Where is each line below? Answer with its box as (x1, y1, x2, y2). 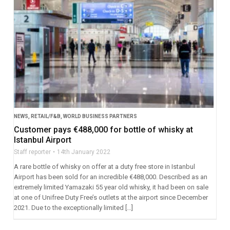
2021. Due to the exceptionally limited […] (13, 203, 133, 212)
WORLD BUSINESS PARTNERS (63, 113, 137, 119)
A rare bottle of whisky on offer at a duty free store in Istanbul (13, 162, 195, 170)
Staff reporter (13, 148, 51, 156)
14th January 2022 (56, 148, 110, 156)
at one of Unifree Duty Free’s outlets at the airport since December (13, 193, 208, 201)
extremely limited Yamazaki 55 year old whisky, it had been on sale (13, 183, 208, 191)
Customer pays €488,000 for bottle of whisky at (13, 124, 193, 135)
